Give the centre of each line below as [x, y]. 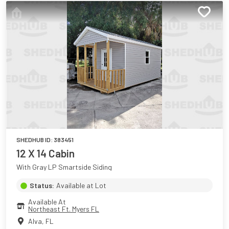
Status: [42, 186]
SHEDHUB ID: [35, 140]
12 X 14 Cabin [45, 153]
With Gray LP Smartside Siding [64, 167]
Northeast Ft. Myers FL [64, 209]
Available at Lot [81, 186]
